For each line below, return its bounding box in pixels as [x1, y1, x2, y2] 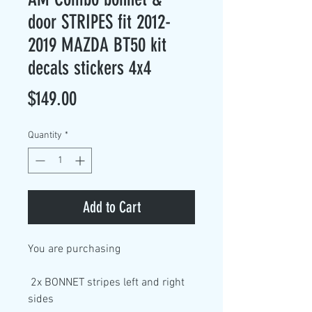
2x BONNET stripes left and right [31, 276, 185, 290]
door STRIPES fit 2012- [28, 10, 171, 33]
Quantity [28, 130, 62, 141]
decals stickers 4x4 [28, 56, 151, 79]
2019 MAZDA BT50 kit [28, 33, 166, 56]
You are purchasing [28, 242, 123, 256]
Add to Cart [82, 198, 141, 217]
